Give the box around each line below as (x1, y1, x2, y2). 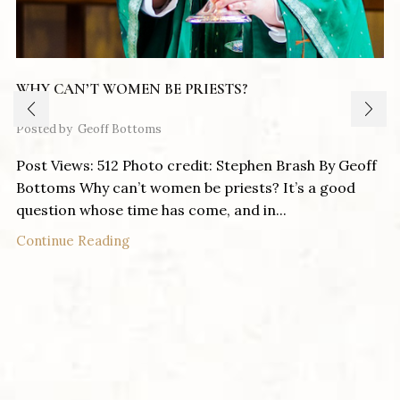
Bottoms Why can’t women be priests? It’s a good (16, 179, 355, 197)
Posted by (16, 121, 72, 137)
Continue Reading (16, 232, 129, 250)
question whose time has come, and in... (16, 201, 287, 220)
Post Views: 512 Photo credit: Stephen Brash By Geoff (16, 156, 377, 175)
